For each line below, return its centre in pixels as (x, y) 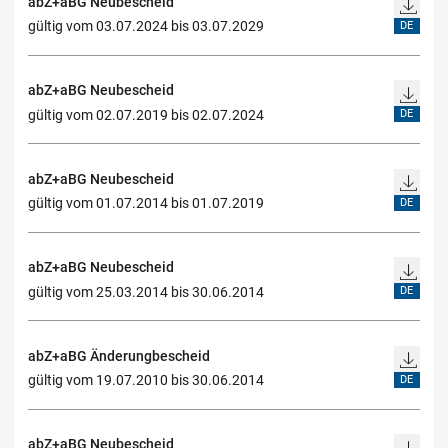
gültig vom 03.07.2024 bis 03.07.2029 (146, 26)
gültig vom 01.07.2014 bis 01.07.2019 (146, 203)
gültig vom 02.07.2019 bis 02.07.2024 (146, 114)
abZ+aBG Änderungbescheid (119, 355)
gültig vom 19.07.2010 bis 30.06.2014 (146, 380)
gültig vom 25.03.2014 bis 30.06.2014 (146, 291)
